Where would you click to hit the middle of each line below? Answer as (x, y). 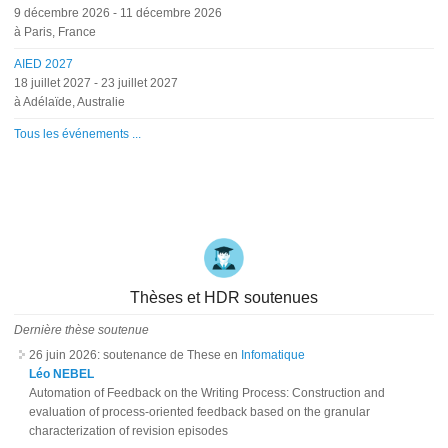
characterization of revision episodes (129, 430)
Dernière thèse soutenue (82, 329)
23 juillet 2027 (140, 82)
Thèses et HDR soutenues (224, 297)
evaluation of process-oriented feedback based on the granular (200, 411)
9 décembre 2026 (62, 12)
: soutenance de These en (169, 354)
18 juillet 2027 (53, 82)
